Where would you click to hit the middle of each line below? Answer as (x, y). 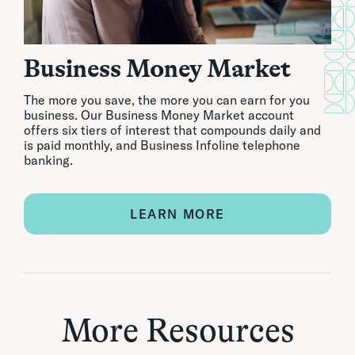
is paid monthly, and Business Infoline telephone (162, 145)
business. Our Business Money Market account (159, 115)
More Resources (177, 331)
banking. (48, 160)
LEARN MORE (177, 214)
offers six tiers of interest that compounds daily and (172, 130)
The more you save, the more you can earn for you (167, 100)
